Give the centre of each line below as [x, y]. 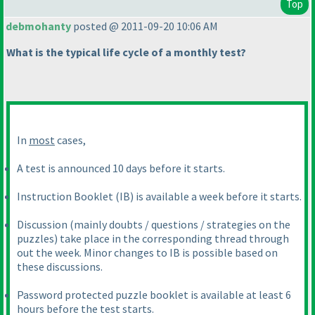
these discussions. [60, 267]
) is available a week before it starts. [216, 197]
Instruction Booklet [66, 197]
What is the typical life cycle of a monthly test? [126, 52]
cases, [70, 140]
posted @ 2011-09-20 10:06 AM [144, 26]
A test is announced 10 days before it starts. [121, 168]
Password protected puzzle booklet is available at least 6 [154, 295]
